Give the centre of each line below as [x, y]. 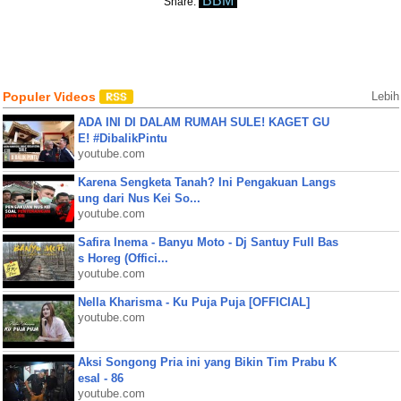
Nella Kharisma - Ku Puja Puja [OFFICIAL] [193, 302]
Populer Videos [51, 97]
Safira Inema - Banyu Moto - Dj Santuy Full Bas [208, 242]
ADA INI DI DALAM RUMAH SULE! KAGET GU [203, 122]
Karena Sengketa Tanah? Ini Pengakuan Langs [206, 182]
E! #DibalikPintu [122, 138]
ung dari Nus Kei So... [139, 198]
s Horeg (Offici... [123, 258]
